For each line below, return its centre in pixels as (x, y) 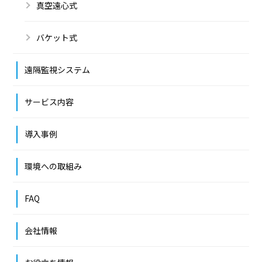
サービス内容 (49, 101)
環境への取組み (54, 166)
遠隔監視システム (58, 69)
